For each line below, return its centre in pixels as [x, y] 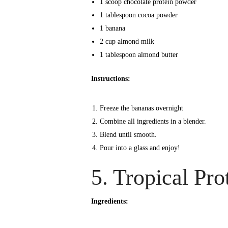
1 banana [112, 28]
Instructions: [111, 78]
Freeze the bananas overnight [141, 108]
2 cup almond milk [127, 41]
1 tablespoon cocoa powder [138, 15]
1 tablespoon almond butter [139, 54]
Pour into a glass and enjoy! [140, 148]
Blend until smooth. [128, 134]
